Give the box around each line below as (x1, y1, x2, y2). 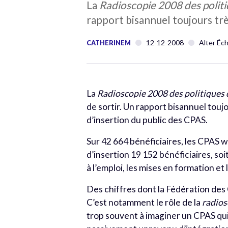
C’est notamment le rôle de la (87, 197, 203, 208)
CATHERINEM (87, 39, 131, 47)
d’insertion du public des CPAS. (87, 115, 208, 125)
